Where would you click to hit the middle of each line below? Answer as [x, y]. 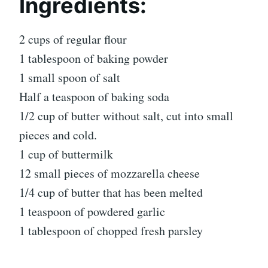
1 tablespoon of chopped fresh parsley [111, 230]
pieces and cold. [58, 135]
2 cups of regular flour [73, 39]
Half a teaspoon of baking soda [94, 96]
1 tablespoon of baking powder [94, 58]
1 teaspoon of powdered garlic [92, 211]
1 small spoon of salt [70, 77]
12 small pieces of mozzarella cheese [109, 173]
